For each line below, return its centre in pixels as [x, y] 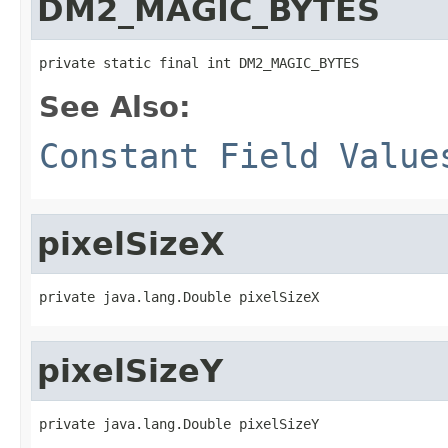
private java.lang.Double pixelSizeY [179, 423]
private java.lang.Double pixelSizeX [179, 296]
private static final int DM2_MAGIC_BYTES [199, 62]
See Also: [115, 106]
